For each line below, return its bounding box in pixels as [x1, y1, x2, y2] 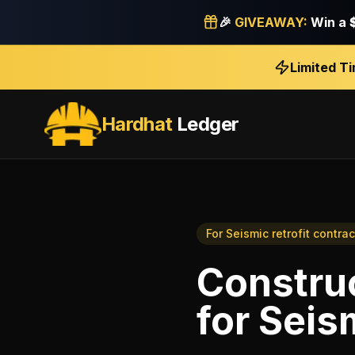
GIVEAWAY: [235, 14, 307, 30]
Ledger [172, 112, 239, 136]
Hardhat [101, 112, 173, 136]
